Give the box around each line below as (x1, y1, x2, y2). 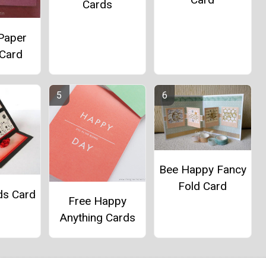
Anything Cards (59, 210, 135, 224)
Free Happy (68, 194, 126, 208)
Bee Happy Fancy (159, 162, 246, 176)
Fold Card (178, 179, 227, 193)
